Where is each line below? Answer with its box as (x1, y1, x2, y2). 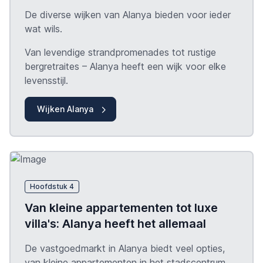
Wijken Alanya (37, 103, 93, 114)
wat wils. (25, 22, 62, 35)
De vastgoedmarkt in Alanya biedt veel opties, (25, 242, 225, 254)
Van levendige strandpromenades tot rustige (25, 46, 216, 58)
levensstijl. (25, 74, 68, 86)
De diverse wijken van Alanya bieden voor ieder (25, 8, 231, 21)
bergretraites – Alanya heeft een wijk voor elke (25, 60, 226, 72)
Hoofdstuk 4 (29, 181, 74, 191)
